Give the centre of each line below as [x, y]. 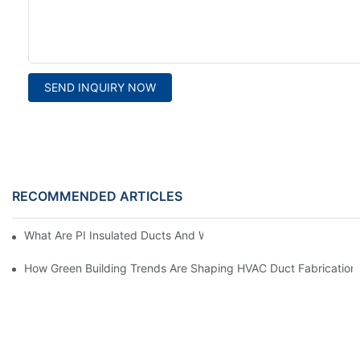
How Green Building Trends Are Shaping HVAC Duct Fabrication [190, 268]
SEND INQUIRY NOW [100, 88]
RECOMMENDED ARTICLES [97, 196]
